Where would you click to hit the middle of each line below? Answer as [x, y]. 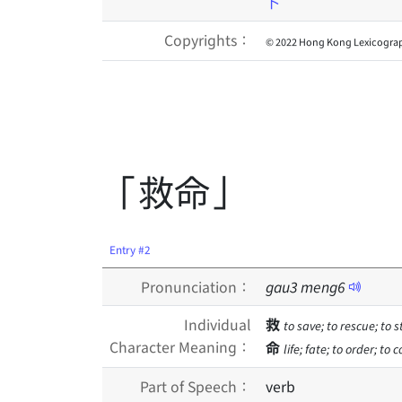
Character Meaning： [180, 346]
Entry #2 [130, 249]
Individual [218, 324]
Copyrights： [208, 39]
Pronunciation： [196, 286]
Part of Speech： [196, 386]
